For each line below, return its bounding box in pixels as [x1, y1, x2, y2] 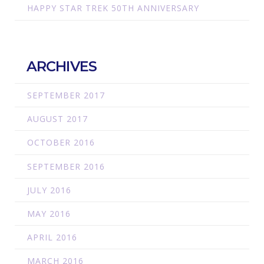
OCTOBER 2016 [27, 137, 95, 148]
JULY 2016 [27, 184, 71, 196]
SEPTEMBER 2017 [27, 90, 105, 101]
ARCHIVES [26, 57, 97, 75]
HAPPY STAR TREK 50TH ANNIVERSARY [27, 2, 199, 14]
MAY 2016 [27, 208, 71, 220]
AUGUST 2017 [27, 113, 88, 125]
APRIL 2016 [27, 232, 77, 243]
